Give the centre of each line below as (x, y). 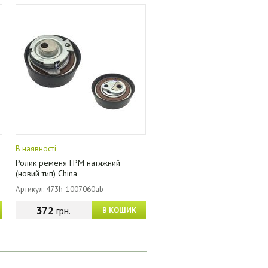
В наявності (36, 149)
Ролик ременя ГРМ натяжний (68, 163)
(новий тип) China (46, 173)
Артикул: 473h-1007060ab (60, 189)
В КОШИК (119, 210)
